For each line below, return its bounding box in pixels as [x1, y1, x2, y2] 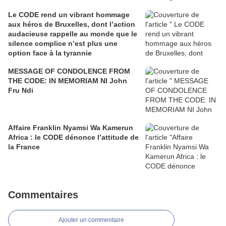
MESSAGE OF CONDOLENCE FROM [8, 67, 130, 76]
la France [8, 143, 40, 151]
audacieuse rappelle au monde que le [8, 30, 137, 38]
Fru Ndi [8, 86, 33, 95]
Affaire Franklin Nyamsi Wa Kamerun [8, 124, 133, 132]
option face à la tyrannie [8, 49, 92, 58]
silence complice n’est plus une [8, 39, 118, 48]
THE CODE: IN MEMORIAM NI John [8, 77, 127, 85]
